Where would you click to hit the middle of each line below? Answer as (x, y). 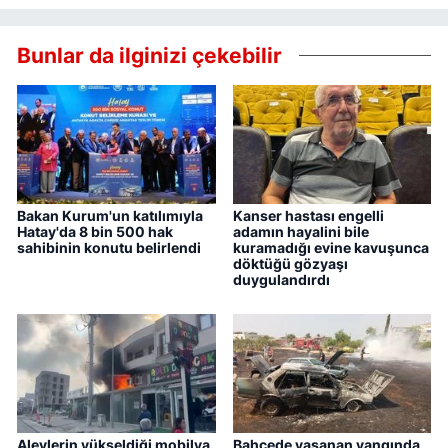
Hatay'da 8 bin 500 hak (95, 232)
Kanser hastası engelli (308, 216)
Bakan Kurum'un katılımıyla (110, 216)
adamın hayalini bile (300, 232)
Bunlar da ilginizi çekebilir (149, 55)
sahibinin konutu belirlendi (109, 248)
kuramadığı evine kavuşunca (330, 248)
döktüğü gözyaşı (290, 264)
